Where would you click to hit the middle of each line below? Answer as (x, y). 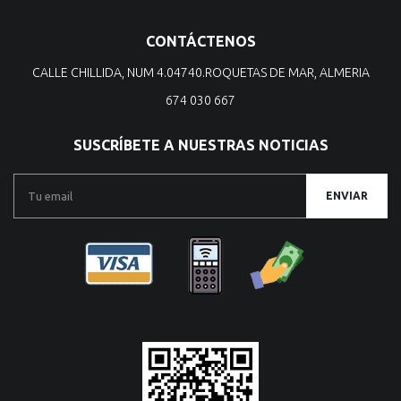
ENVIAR (347, 196)
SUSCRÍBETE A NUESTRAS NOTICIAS (200, 145)
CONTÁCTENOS (200, 41)
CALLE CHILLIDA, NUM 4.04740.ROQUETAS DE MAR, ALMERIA (200, 73)
